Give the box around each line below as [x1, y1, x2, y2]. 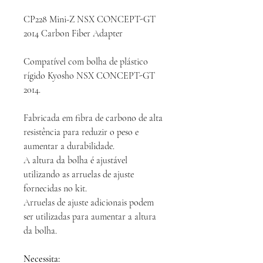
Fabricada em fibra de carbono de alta [23, 112, 163, 124]
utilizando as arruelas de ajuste [23, 168, 134, 181]
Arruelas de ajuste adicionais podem [23, 197, 154, 209]
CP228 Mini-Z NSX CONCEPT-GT [23, 14, 156, 26]
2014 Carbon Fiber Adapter [23, 28, 123, 40]
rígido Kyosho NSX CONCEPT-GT [23, 70, 155, 82]
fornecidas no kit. [23, 183, 87, 195]
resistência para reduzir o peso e [23, 126, 139, 139]
